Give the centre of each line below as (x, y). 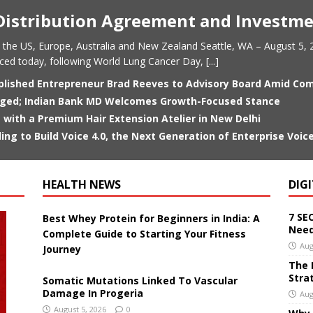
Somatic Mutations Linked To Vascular (140, 281)
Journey (61, 249)
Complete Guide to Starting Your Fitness (144, 234)
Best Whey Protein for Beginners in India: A (151, 218)
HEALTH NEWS (81, 184)
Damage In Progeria (93, 293)
